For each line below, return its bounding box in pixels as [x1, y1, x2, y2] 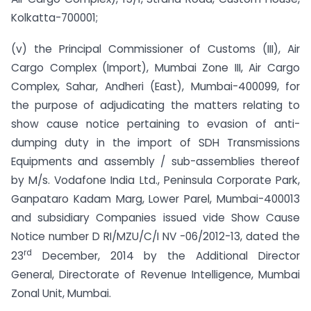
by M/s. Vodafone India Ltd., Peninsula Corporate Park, [11, 172, 300, 187]
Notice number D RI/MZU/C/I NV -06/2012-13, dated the [11, 228, 300, 244]
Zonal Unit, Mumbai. [11, 285, 111, 301]
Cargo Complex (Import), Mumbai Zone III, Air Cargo [11, 60, 300, 75]
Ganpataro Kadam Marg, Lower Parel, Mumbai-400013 [11, 191, 300, 206]
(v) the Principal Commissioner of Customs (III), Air [11, 41, 300, 56]
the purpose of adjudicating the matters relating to [11, 97, 300, 112]
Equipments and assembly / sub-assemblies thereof [11, 153, 300, 169]
